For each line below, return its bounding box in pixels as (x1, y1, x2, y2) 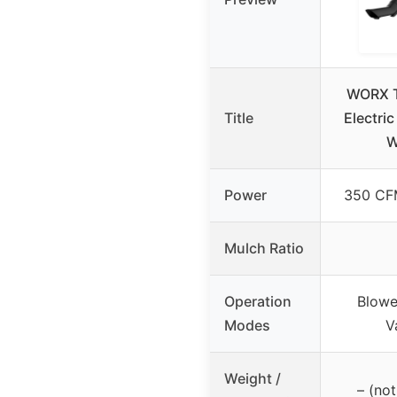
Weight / (224, 369, 281, 387)
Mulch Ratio (224, 238, 304, 257)
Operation (224, 292, 292, 310)
